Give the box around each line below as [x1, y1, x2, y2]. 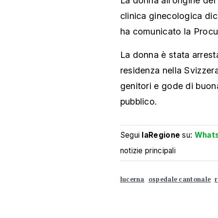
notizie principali [120, 145, 176, 155]
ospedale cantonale [148, 175, 211, 184]
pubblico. [120, 96, 157, 107]
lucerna [120, 175, 145, 184]
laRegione [142, 130, 181, 140]
